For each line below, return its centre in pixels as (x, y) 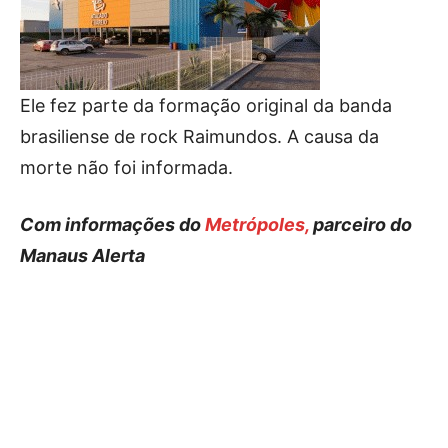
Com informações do (112, 224)
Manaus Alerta (82, 255)
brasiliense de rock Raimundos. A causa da (199, 136)
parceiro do (360, 224)
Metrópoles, (257, 224)
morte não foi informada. (126, 167)
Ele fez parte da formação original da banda (206, 105)
